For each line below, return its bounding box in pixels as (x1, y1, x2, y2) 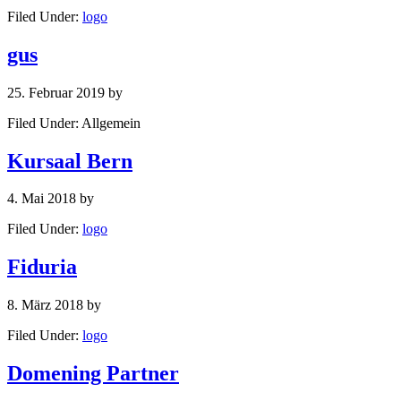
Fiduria (7, 255, 77, 279)
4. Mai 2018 (7, 191, 76, 207)
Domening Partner (7, 362, 179, 386)
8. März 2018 (7, 297, 83, 313)
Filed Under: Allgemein (7, 115, 141, 131)
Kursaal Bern (7, 149, 132, 173)
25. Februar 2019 (7, 84, 105, 100)
